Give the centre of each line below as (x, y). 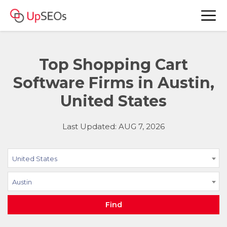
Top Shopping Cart (113, 65)
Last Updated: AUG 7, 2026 (113, 126)
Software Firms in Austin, (113, 83)
